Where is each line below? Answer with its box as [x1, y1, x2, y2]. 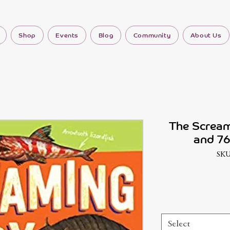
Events [55, 31, 79, 39]
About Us [190, 31, 222, 39]
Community [133, 31, 171, 39]
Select [168, 219, 190, 229]
